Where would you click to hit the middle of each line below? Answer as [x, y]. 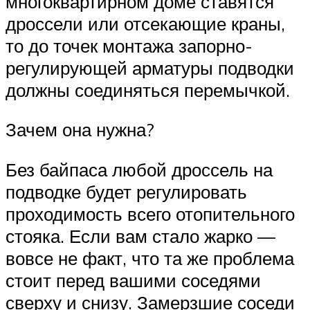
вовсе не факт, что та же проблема [150, 258]
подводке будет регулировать [126, 192]
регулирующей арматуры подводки [150, 67]
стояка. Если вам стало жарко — [140, 236]
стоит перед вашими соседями [133, 281]
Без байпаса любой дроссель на [139, 170]
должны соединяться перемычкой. [148, 90]
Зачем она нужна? [80, 130]
